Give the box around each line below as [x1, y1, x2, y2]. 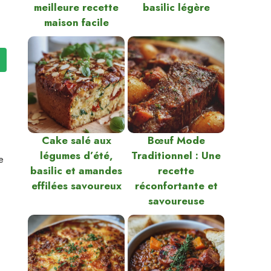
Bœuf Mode [147, 133, 205, 148]
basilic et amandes [30, 163, 122, 178]
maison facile [44, 15, 109, 30]
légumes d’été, [39, 148, 113, 163]
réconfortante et [134, 178, 218, 193]
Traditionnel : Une [131, 148, 221, 163]
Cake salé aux [41, 133, 111, 148]
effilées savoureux [31, 178, 122, 193]
